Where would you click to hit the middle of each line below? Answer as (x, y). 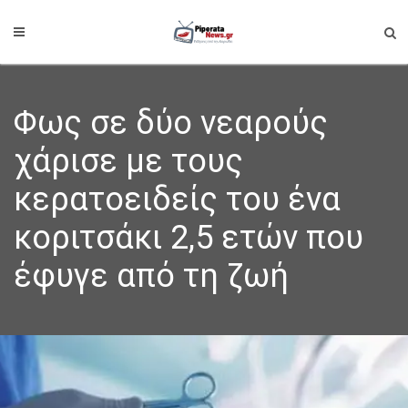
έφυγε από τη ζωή (151, 276)
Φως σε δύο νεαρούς (171, 123)
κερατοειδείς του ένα (177, 199)
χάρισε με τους (128, 161)
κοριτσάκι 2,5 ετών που (189, 238)
